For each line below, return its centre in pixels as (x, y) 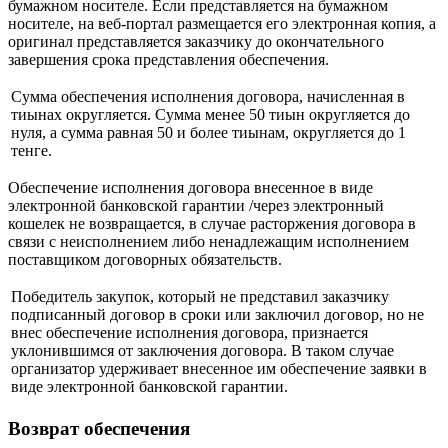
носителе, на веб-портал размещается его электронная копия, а (222, 23)
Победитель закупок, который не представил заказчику (200, 296)
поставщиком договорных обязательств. (147, 259)
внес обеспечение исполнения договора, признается (189, 332)
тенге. (31, 150)
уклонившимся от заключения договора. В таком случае (202, 350)
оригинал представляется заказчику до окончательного (196, 41)
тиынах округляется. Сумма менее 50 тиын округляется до (210, 114)
